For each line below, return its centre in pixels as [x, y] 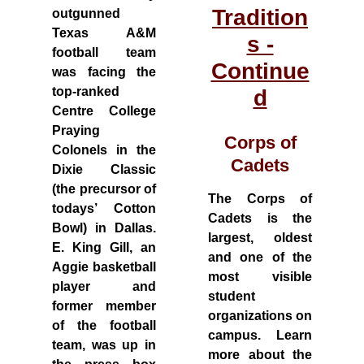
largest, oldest [260, 238]
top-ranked [86, 91]
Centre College [104, 111]
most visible [260, 277]
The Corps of [260, 199]
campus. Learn [260, 335]
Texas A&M [104, 33]
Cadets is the [260, 218]
